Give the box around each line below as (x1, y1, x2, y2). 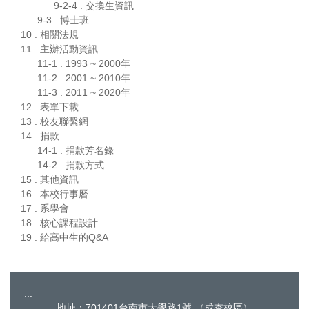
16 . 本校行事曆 (21, 188, 88, 200)
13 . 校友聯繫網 (21, 116, 88, 128)
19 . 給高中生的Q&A (21, 232, 108, 243)
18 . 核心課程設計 (21, 217, 98, 229)
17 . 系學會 (21, 203, 69, 215)
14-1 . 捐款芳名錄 (37, 145, 114, 157)
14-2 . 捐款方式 (37, 159, 104, 171)
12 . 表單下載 (21, 101, 79, 113)
